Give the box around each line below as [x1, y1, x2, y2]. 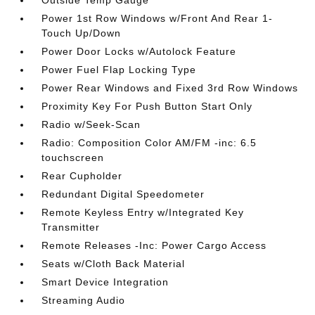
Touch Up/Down [41, 27, 122, 39]
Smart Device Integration [41, 276, 169, 288]
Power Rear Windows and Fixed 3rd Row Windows [41, 82, 299, 94]
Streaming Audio [41, 294, 126, 306]
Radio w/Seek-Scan [41, 118, 141, 130]
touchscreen [41, 151, 105, 163]
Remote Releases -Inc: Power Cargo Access [41, 239, 267, 251]
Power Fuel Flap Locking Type [41, 63, 197, 75]
